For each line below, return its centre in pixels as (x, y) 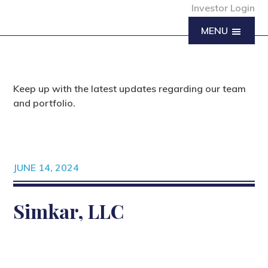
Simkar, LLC (71, 211)
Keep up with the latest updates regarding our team (130, 89)
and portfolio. (45, 103)
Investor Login (223, 8)
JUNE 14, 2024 (46, 167)
